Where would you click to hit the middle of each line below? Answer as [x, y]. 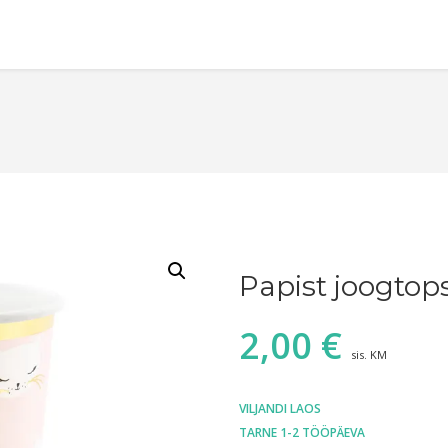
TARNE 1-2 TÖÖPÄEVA [302, 433]
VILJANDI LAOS [280, 409]
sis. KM [369, 355]
